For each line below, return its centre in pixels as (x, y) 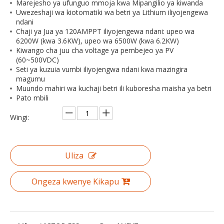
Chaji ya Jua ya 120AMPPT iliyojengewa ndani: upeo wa (105, 31)
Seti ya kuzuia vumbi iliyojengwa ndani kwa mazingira (102, 69)
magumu (30, 79)
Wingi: (19, 117)
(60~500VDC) (37, 60)
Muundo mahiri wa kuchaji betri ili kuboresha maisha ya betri (114, 88)
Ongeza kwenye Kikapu (75, 181)
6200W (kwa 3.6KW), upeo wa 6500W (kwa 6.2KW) (97, 41)
